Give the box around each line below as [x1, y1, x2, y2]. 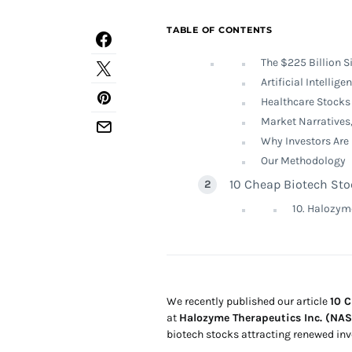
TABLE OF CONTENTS [167, 24, 273, 35]
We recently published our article [167, 295, 330, 308]
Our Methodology [261, 154, 346, 167]
